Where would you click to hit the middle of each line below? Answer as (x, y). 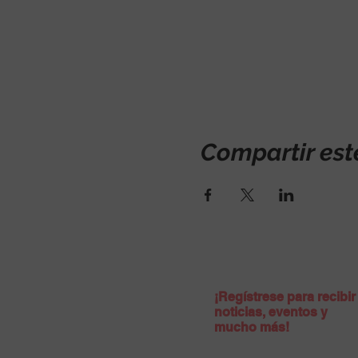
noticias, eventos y (271, 312)
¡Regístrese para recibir (285, 296)
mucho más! (252, 327)
